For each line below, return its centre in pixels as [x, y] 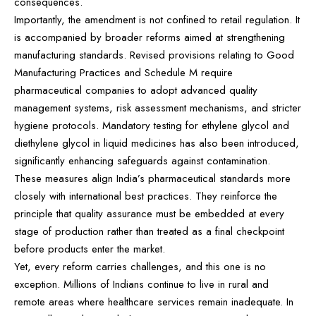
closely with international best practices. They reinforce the [146, 196]
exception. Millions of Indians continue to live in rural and [141, 284]
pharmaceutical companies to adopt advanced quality [136, 90]
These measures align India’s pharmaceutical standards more [152, 178]
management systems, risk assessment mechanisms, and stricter [158, 108]
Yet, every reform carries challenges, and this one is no [140, 266]
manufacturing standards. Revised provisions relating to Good [154, 55]
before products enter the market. [90, 249]
